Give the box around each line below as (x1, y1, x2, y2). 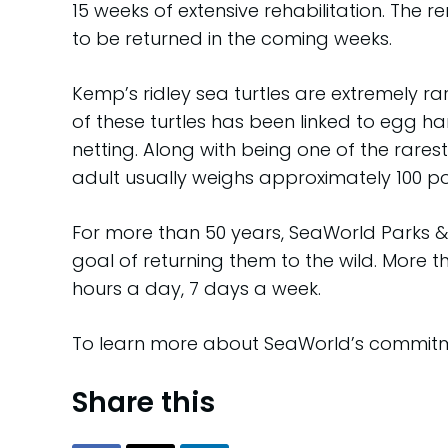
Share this (72, 382, 215, 422)
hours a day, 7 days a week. (72, 275, 321, 301)
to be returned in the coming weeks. (72, 25, 392, 51)
